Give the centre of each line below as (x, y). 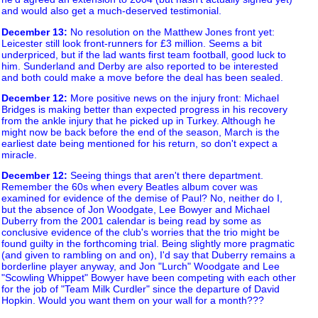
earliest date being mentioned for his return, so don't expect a (139, 143)
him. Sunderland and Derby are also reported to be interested (140, 66)
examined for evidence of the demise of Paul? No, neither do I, (142, 198)
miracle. (19, 154)
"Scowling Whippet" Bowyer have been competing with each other (149, 278)
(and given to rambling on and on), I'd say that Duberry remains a (148, 255)
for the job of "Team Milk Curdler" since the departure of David (141, 289)
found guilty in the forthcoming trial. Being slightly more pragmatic (148, 244)
